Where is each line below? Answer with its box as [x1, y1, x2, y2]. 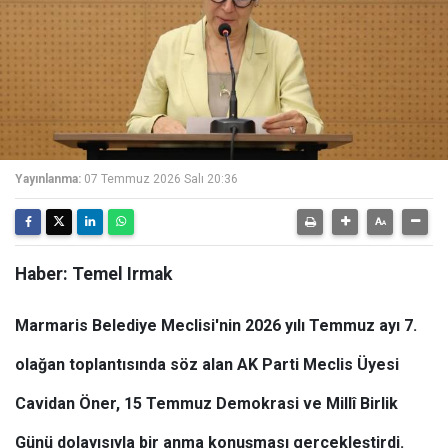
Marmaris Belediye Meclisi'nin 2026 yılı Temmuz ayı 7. [15, 316, 417, 335]
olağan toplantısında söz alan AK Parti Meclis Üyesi [15, 355, 399, 374]
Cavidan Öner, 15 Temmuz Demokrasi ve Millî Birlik [15, 394, 398, 413]
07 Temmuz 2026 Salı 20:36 [84, 172, 238, 186]
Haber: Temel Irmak [15, 264, 172, 284]
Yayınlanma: [15, 172, 81, 186]
